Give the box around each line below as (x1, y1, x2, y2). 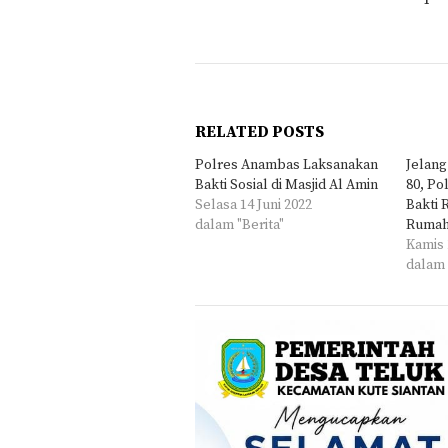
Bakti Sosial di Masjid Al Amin (195, 176, 378, 195)
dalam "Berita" (195, 216, 284, 235)
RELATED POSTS (195, 122, 324, 143)
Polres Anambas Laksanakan (195, 156, 378, 175)
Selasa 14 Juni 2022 (195, 196, 312, 215)
